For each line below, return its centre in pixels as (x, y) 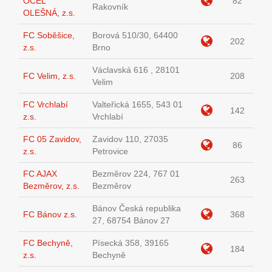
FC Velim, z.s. (49, 76)
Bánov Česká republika (137, 209)
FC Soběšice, (49, 36)
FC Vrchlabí (46, 105)
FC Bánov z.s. (50, 215)
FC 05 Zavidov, (52, 139)
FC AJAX (40, 174)
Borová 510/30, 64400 (135, 36)
